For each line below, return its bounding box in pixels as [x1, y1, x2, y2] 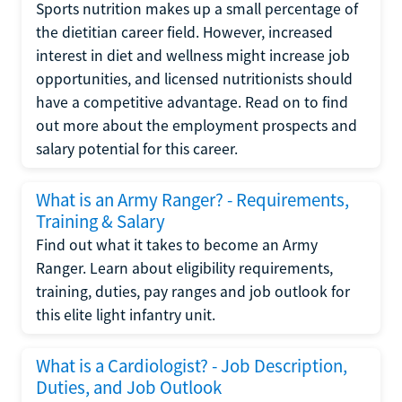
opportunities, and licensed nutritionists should [36, 68, 353, 89]
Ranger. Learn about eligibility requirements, [36, 258, 333, 278]
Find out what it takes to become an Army [36, 234, 318, 255]
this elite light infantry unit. [36, 304, 215, 325]
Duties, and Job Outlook [36, 375, 222, 399]
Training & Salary [36, 209, 165, 233]
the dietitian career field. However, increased [36, 22, 333, 42]
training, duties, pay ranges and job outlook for [36, 281, 350, 301]
